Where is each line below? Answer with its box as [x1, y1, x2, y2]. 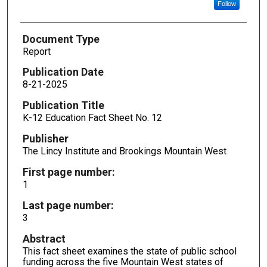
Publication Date [22, 66, 104, 79]
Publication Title [22, 99, 104, 112]
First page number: [22, 166, 115, 179]
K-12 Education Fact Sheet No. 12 [22, 112, 162, 124]
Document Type [22, 32, 100, 45]
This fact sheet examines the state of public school [22, 245, 237, 257]
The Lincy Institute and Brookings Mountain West [22, 145, 226, 157]
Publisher [22, 132, 69, 145]
